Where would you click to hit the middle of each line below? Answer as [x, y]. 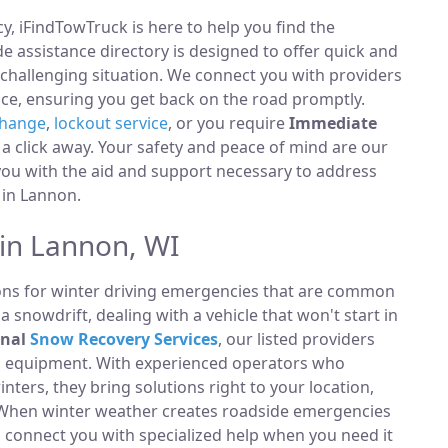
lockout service [111, 123]
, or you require [228, 123]
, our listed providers [296, 339]
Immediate [333, 123]
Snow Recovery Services [124, 339]
